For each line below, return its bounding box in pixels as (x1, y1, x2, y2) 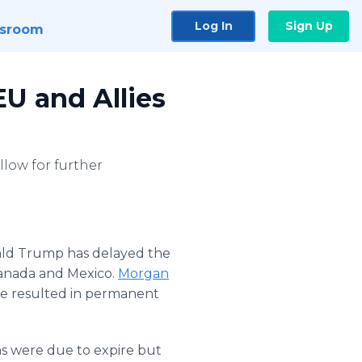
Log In (194, 18, 233, 33)
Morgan (118, 266, 169, 281)
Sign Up (284, 18, 333, 33)
